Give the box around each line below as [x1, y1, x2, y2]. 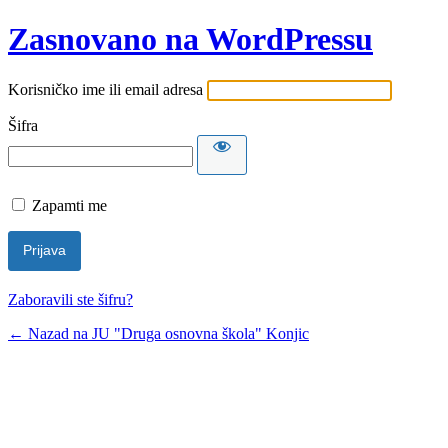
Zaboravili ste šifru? [8, 290, 133, 308]
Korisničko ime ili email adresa [8, 80, 203, 98]
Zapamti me [32, 196, 107, 214]
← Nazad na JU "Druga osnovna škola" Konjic [8, 324, 309, 342]
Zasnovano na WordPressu [8, 21, 373, 58]
